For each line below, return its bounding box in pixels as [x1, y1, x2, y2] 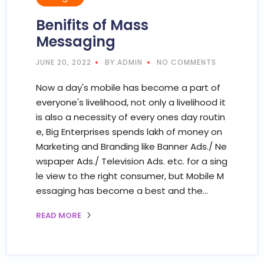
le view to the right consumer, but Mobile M [36, 169, 224, 182]
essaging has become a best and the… [36, 184, 208, 197]
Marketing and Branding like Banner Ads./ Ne [36, 140, 227, 153]
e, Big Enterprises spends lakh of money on [36, 125, 222, 138]
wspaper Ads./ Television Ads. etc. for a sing [36, 154, 227, 167]
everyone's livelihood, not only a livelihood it [36, 95, 226, 108]
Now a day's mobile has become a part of [36, 81, 220, 94]
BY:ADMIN [105, 57, 143, 67]
